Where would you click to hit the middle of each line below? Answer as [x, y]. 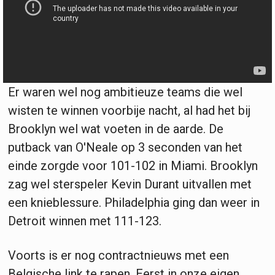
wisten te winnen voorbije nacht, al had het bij [129, 110]
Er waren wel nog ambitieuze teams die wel [125, 92]
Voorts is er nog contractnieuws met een [118, 255]
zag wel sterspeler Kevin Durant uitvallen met [130, 184]
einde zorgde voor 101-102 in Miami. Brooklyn [133, 165]
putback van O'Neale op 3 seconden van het [125, 147]
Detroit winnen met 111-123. [85, 221]
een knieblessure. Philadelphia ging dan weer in [134, 202]
